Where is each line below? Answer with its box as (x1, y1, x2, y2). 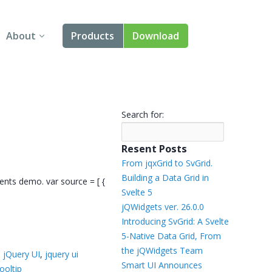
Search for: (121, 109, 164, 120)
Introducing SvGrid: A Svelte (121, 216, 229, 227)
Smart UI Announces (121, 259, 202, 271)
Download (132, 29, 180, 42)
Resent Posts (121, 142, 187, 155)
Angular (63, 69, 101, 82)
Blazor (63, 211, 93, 225)
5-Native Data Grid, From (121, 230, 221, 242)
